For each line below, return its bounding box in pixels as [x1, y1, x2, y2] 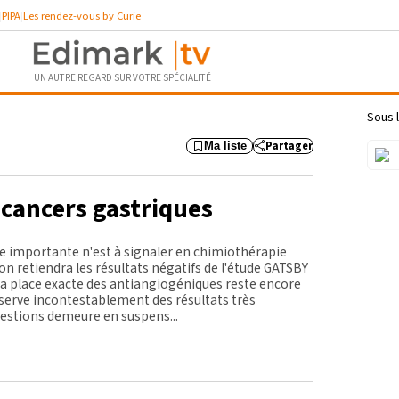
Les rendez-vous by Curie [23, 7, 141, 24]
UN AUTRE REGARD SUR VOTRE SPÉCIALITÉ [33, 71, 211, 85]
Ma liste [204, 140, 247, 153]
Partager [265, 138, 313, 155]
